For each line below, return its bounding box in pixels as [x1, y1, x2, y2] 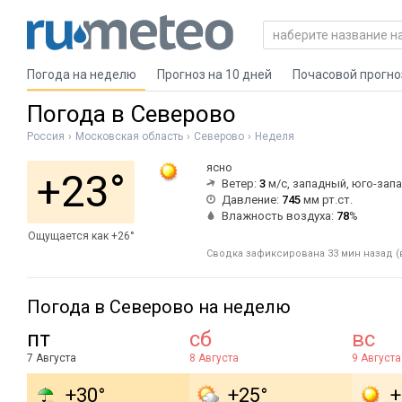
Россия [27, 130, 65, 143]
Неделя [255, 130, 294, 143]
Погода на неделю [27, 67, 136, 82]
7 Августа [27, 352, 76, 364]
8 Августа [189, 352, 239, 364]
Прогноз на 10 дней [157, 67, 272, 82]
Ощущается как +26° [27, 230, 135, 242]
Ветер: [222, 177, 259, 190]
